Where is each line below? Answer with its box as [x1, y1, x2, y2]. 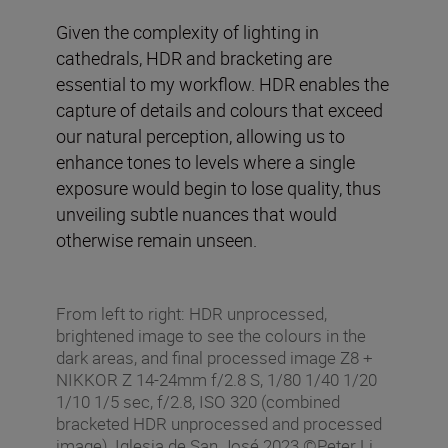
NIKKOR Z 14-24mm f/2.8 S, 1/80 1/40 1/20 [56, 367, 377, 391]
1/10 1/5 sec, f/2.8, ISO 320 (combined [56, 389, 340, 413]
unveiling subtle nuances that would [56, 201, 337, 226]
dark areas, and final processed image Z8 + [56, 345, 373, 369]
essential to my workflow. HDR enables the [56, 71, 389, 96]
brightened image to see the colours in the [56, 323, 366, 347]
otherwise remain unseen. [56, 227, 257, 252]
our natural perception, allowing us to [56, 123, 345, 148]
